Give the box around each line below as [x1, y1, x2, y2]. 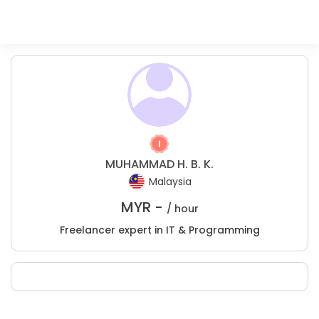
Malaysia [148, 174, 192, 189]
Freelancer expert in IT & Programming [59, 223, 260, 237]
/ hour [166, 202, 199, 216]
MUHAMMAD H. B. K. [105, 156, 214, 172]
